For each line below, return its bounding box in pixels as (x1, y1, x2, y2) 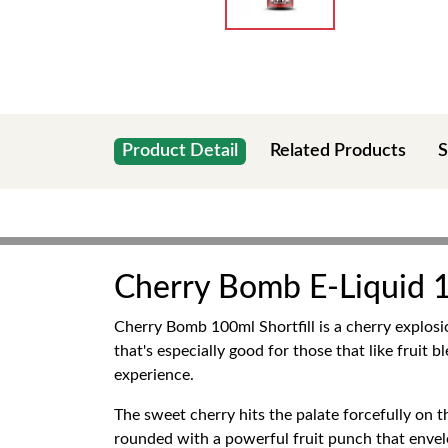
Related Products (270, 142, 406, 160)
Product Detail (122, 142, 238, 160)
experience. (114, 367, 194, 383)
